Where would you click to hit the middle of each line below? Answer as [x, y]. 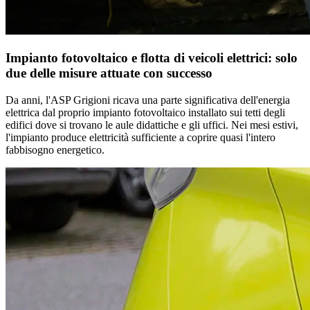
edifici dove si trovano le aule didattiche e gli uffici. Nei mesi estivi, [152, 125]
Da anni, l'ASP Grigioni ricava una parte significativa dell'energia [148, 100]
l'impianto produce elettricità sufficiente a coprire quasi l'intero [140, 137]
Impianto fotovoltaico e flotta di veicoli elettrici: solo [152, 57]
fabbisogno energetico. [55, 149]
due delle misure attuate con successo [111, 73]
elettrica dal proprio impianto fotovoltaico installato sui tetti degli [145, 112]
